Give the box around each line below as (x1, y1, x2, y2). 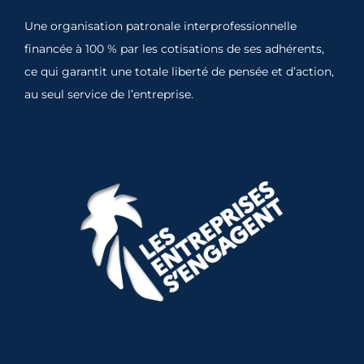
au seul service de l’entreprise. (24, 87, 193, 102)
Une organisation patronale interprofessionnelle (24, 19, 297, 34)
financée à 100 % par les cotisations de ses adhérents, (24, 41, 324, 57)
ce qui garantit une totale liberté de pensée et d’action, (24, 64, 334, 80)
